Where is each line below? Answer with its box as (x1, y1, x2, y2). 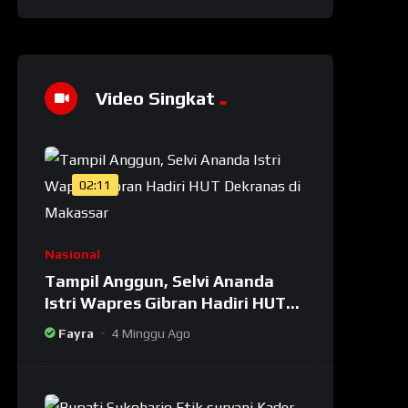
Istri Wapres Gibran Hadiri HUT (45, 292, 287, 312)
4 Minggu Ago (112, 325, 191, 341)
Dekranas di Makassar (45, 314, 219, 334)
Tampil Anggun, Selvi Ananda (45, 270, 275, 291)
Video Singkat (96, 87, 216, 108)
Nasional (45, 247, 101, 262)
